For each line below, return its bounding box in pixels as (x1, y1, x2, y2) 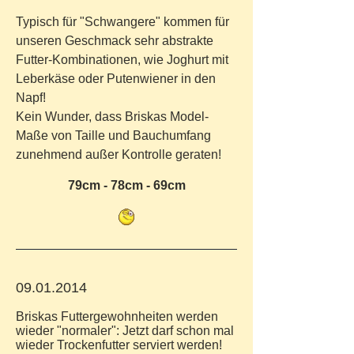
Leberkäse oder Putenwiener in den (16, 72, 216, 85)
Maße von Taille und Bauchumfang (16, 129, 211, 142)
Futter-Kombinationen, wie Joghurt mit (16, 53, 228, 66)
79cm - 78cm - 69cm (67, 179, 186, 192)
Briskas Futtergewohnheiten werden (16, 310, 218, 323)
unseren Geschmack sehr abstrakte (16, 34, 213, 47)
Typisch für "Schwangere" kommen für (16, 15, 229, 28)
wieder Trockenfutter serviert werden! (16, 338, 222, 352)
